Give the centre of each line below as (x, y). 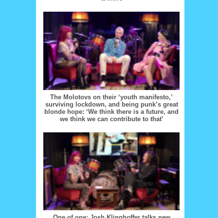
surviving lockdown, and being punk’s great (111, 104)
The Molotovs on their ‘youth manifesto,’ (111, 97)
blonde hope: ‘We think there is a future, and (111, 111)
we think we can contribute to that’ (111, 119)
